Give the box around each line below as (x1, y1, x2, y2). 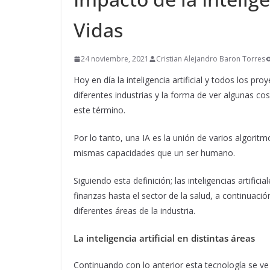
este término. (74, 104, 125, 116)
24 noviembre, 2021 (81, 54, 149, 64)
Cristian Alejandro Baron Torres (156, 54, 265, 64)
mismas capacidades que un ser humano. (74, 147, 235, 159)
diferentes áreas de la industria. (74, 205, 195, 217)
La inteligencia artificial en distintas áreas (74, 232, 255, 245)
